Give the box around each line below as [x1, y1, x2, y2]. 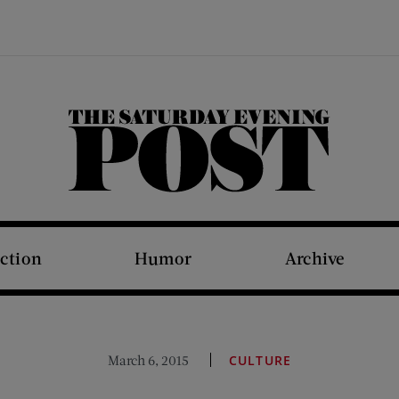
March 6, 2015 [108, 352, 190, 368]
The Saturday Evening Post [199, 183, 226, 199]
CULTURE [229, 352, 291, 369]
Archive [284, 248, 345, 268]
